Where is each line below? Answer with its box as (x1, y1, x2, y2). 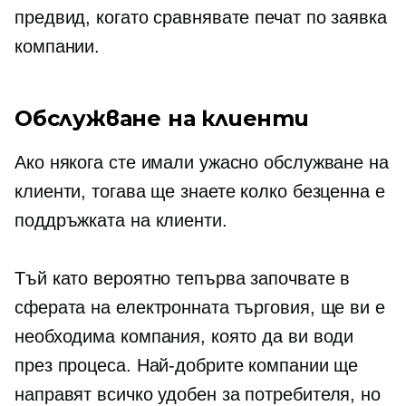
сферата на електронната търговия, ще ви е (14, 297, 385, 317)
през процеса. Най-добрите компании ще (14, 355, 359, 375)
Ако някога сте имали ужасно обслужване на (14, 152, 389, 172)
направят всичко (14, 384, 159, 404)
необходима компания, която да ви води (14, 326, 354, 346)
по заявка (305, 7, 387, 27)
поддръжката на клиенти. (14, 210, 227, 230)
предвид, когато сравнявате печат (14, 7, 306, 27)
